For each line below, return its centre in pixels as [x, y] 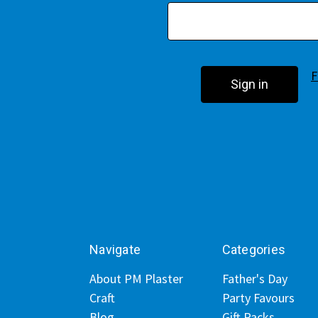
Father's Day [254, 279]
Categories [253, 250]
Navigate [115, 250]
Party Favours [258, 298]
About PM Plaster [136, 279]
